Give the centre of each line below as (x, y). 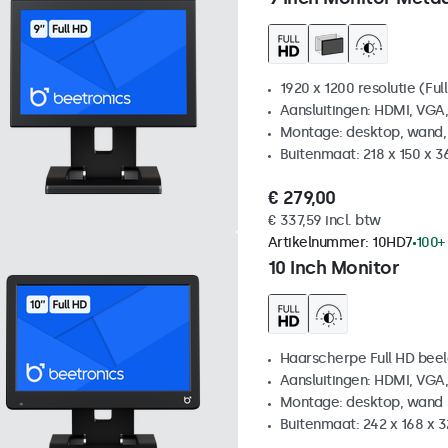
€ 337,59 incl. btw (324, 221)
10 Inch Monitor (333, 268)
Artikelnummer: (319, 243)
